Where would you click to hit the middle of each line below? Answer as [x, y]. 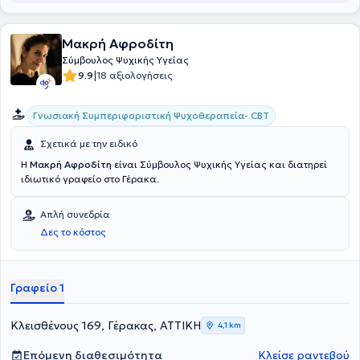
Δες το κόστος [73, 232]
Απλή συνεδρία [75, 214]
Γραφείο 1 [37, 288]
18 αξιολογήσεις [135, 75]
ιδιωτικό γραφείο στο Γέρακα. [90, 179]
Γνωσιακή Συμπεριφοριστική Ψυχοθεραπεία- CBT [151, 115]
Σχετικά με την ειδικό [89, 143]
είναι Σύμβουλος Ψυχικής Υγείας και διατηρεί [219, 164]
